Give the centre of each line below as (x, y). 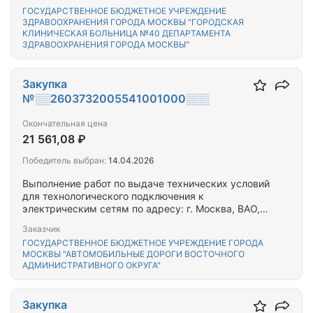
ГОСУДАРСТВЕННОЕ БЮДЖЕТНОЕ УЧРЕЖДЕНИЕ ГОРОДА (143, 243)
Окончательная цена (65, 123)
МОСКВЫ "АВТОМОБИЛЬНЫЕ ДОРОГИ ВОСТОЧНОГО (133, 254)
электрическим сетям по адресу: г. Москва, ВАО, (141, 209)
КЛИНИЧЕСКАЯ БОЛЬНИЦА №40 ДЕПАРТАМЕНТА (126, 33)
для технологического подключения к (113, 196)
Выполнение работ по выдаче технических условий (146, 183)
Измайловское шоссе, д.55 (88, 221)
